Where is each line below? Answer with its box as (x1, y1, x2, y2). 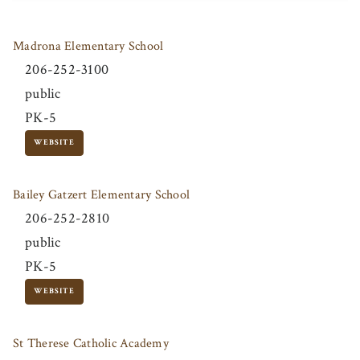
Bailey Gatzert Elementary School (13, 186, 190, 204)
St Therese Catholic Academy (13, 335, 169, 353)
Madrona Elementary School (13, 38, 164, 55)
